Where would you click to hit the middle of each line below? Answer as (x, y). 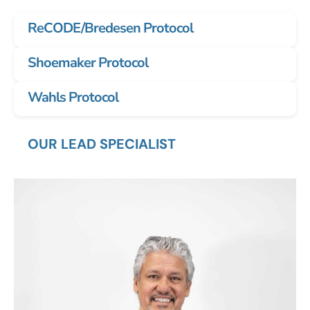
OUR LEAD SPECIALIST (102, 144)
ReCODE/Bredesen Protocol (110, 28)
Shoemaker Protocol (88, 62)
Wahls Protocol (73, 97)
